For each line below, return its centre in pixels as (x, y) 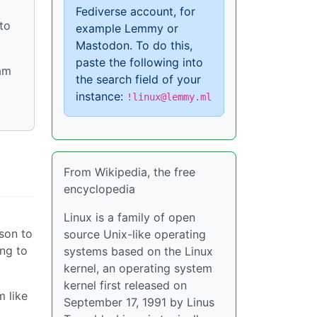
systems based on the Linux (138, 251)
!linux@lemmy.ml (169, 97)
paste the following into (139, 62)
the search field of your (138, 79)
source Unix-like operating (135, 234)
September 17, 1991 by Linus (139, 302)
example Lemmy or (127, 28)
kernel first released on (125, 285)
